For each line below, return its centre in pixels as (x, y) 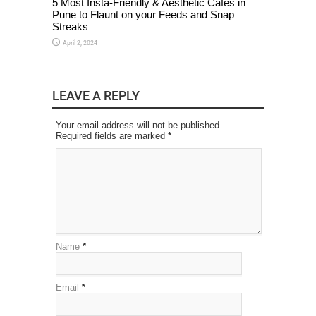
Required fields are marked (112, 135)
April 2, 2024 (80, 42)
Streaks (70, 26)
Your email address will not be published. (139, 125)
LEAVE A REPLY (96, 95)
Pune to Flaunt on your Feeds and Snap (143, 14)
